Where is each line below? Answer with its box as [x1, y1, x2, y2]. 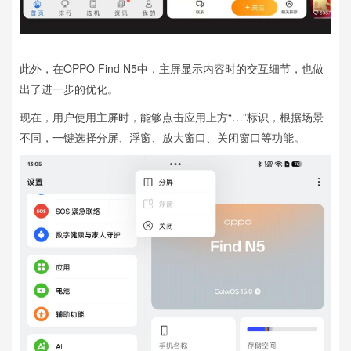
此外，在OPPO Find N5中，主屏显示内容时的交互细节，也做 [20, 60, 324, 77]
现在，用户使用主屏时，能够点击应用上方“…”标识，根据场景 [20, 109, 324, 125]
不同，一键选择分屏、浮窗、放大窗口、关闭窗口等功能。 [20, 129, 305, 146]
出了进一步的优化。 [20, 81, 118, 97]
